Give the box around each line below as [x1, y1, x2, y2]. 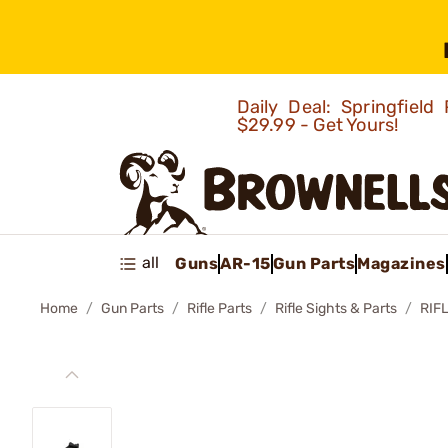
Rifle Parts [187, 300, 252, 317]
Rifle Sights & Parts [275, 300, 397, 317]
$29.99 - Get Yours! [236, 114, 403, 136]
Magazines [357, 253, 446, 273]
